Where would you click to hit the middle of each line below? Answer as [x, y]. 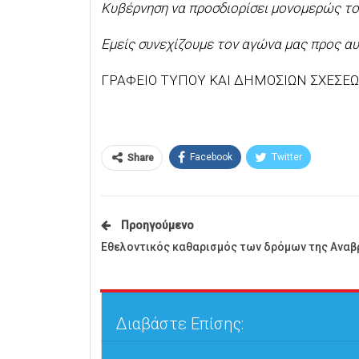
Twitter [286, 157]
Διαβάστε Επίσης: [179, 324]
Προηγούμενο [156, 226]
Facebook [211, 157]
